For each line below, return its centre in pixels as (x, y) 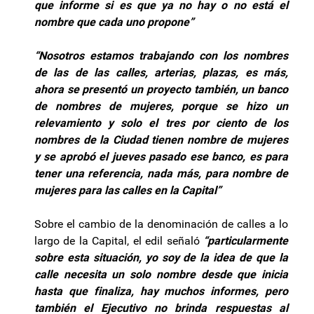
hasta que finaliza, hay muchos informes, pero (161, 292)
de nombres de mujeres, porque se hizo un (161, 107)
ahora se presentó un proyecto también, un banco (161, 90)
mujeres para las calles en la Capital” (128, 191)
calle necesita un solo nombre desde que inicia (161, 275)
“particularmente (246, 241)
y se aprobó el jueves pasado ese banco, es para (161, 157)
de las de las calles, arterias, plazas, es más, (161, 73)
